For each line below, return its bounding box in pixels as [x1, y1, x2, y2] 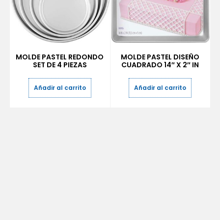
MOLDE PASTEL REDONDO [16, 52, 104, 62]
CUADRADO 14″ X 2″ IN [121, 60, 199, 70]
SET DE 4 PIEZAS [32, 60, 87, 70]
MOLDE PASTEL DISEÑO [121, 52, 200, 62]
